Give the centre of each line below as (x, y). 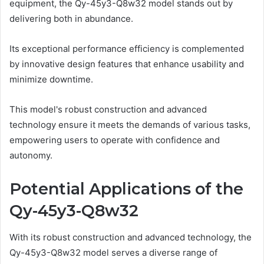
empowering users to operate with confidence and (115, 140)
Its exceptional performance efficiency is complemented (127, 49)
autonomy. (31, 156)
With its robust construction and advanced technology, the (131, 237)
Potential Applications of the (126, 189)
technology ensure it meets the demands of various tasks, (130, 125)
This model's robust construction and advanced (108, 110)
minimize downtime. (51, 80)
